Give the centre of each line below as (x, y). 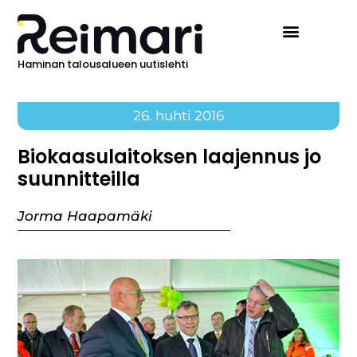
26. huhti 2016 (178, 116)
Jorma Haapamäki (85, 216)
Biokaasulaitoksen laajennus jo (170, 157)
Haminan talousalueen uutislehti (103, 65)
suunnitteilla (79, 179)
